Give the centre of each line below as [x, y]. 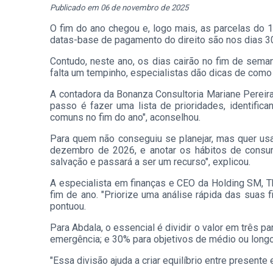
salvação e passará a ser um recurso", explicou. [152, 162]
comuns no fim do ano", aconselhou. [126, 118]
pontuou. [68, 207]
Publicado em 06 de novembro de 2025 [119, 8]
